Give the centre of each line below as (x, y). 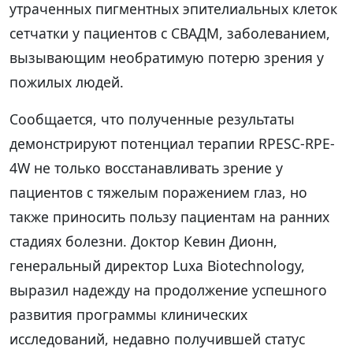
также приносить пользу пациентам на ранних (169, 216)
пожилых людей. (67, 82)
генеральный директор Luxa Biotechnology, (157, 265)
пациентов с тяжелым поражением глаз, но (158, 192)
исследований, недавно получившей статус (157, 338)
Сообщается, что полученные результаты (152, 119)
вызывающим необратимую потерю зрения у (167, 57)
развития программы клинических (128, 314)
